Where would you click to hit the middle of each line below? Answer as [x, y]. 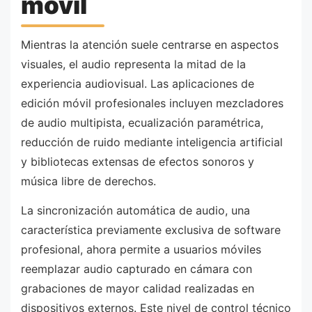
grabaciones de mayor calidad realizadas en [138, 288]
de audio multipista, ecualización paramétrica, [142, 123]
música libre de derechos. [88, 181]
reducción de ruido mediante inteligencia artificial [152, 142]
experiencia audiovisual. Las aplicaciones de [138, 84]
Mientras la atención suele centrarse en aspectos [150, 45]
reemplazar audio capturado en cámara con [136, 268]
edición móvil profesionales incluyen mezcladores [152, 103]
